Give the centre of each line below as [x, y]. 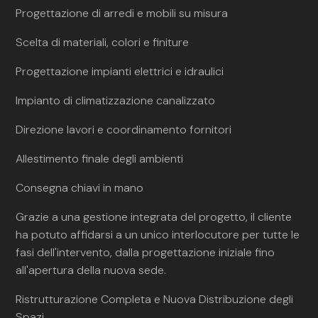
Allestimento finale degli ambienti [100, 159]
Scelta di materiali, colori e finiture [103, 42]
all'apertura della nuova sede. [91, 270]
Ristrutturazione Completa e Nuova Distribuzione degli [155, 299]
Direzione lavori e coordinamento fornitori [124, 130]
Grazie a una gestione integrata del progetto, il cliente [154, 217]
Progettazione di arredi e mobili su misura [122, 13]
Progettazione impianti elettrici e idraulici [120, 71]
